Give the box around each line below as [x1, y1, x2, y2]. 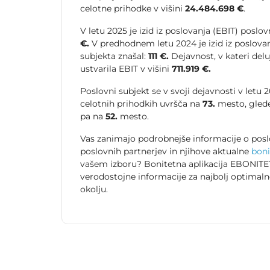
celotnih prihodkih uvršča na [80, 98, 202, 110]
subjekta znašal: [80, 51, 148, 62]
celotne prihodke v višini [80, 3, 185, 14]
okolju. [80, 184, 108, 195]
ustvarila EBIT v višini [80, 63, 172, 75]
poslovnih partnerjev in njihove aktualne [80, 146, 251, 157]
